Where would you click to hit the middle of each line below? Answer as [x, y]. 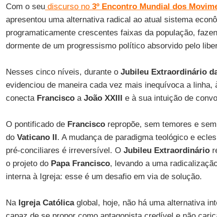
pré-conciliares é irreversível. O [64, 150]
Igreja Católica [46, 203]
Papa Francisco [80, 163]
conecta [21, 98]
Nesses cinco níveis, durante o [63, 72]
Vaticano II [37, 137]
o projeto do [28, 163]
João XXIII [103, 98]
